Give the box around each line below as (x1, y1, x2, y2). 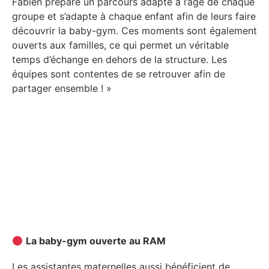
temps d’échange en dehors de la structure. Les (12, 53, 227, 65)
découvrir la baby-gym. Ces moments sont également (12, 24, 257, 37)
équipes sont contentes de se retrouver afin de (12, 67, 225, 80)
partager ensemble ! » (12, 82, 112, 94)
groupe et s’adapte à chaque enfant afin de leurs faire (12, 10, 256, 22)
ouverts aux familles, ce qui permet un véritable (12, 38, 229, 51)
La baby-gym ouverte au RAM (26, 235, 166, 247)
